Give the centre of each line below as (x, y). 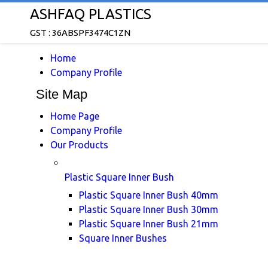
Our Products (79, 145)
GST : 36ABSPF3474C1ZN (80, 33)
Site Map (62, 94)
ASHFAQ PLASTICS (91, 14)
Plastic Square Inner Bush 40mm (149, 195)
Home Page (75, 116)
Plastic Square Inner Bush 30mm (149, 209)
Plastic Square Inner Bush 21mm (149, 224)
